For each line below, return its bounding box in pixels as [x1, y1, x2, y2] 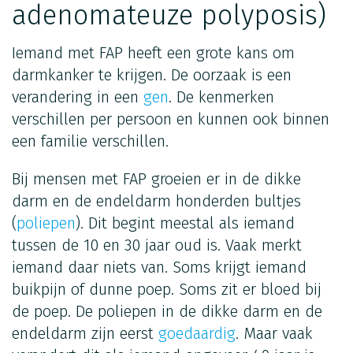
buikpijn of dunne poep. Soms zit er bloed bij [12, 279, 321, 299]
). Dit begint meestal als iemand [76, 213, 295, 232]
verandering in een [12, 87, 143, 106]
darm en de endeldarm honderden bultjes [12, 191, 301, 210]
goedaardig [158, 323, 236, 343]
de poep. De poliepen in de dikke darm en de [12, 301, 322, 321]
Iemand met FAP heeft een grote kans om [12, 43, 295, 62]
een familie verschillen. [12, 131, 169, 150]
